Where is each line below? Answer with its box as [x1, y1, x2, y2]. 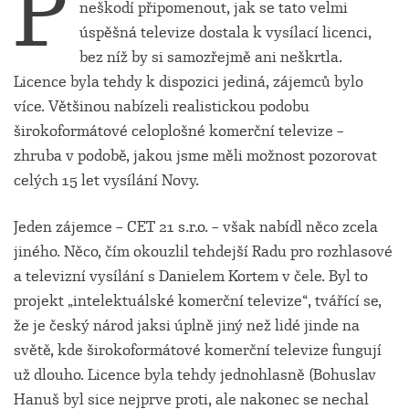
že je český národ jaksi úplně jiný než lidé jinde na [14, 316, 360, 335]
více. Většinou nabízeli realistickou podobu [14, 97, 309, 116]
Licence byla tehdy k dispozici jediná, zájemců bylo [14, 72, 363, 91]
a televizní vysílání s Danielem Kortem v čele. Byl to [14, 267, 368, 286]
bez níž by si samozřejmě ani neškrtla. [79, 47, 342, 67]
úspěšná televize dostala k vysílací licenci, [79, 23, 372, 42]
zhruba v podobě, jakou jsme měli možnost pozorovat [14, 146, 377, 165]
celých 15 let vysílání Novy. [14, 171, 199, 190]
